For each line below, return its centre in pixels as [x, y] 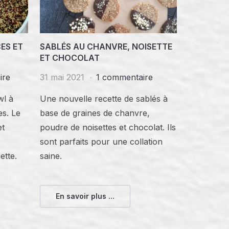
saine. [51, 156]
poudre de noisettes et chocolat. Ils [108, 127]
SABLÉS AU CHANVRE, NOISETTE [106, 46]
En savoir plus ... [85, 196]
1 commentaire [125, 77]
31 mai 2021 [62, 77]
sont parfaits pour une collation [101, 141]
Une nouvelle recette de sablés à [104, 98]
